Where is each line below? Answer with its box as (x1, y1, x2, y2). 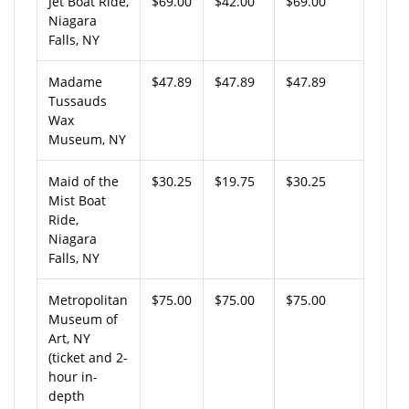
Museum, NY (48, 130, 126, 148)
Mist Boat (48, 191, 106, 209)
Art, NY (48, 329, 90, 347)
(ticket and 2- (48, 348, 128, 366)
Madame (48, 72, 102, 90)
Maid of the (48, 172, 119, 190)
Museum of (48, 309, 118, 328)
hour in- (48, 367, 98, 385)
